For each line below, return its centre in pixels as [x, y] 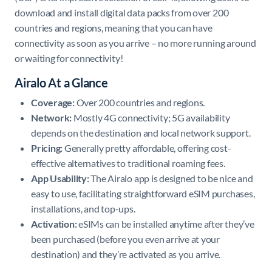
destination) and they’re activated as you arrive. [126, 254]
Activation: [54, 223]
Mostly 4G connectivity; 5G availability [151, 117]
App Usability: [60, 178]
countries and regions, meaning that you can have [114, 27]
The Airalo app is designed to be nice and [171, 178]
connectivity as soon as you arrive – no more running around [135, 42]
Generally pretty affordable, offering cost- [147, 148]
